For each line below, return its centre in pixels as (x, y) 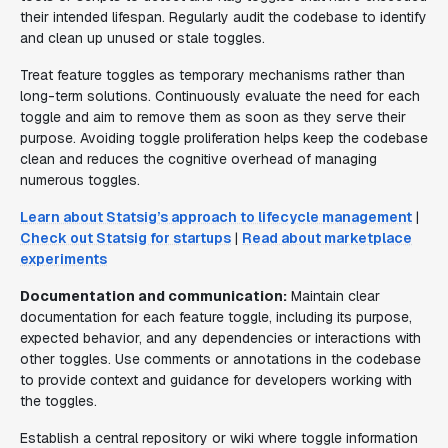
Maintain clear (333, 296)
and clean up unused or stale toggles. (142, 38)
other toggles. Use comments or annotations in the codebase (220, 359)
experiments (63, 259)
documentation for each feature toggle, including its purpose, (216, 317)
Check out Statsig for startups (125, 238)
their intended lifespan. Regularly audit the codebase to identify (223, 17)
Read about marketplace (327, 238)
